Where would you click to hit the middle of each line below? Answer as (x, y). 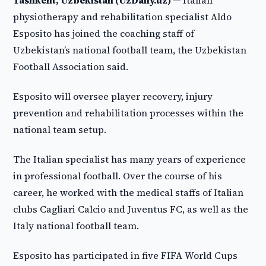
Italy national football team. (76, 226)
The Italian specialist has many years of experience (130, 159)
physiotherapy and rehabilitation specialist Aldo (123, 17)
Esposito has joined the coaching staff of (104, 33)
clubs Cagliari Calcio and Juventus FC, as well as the (131, 209)
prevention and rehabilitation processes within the (129, 113)
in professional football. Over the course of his (118, 176)
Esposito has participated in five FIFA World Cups (126, 255)
